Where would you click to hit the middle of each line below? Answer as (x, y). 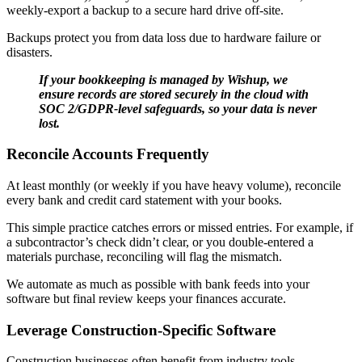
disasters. (29, 52)
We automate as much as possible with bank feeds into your (158, 284)
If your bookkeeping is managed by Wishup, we (163, 79)
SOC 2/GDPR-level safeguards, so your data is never (178, 108)
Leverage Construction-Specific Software (141, 330)
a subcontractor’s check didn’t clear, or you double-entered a (160, 242)
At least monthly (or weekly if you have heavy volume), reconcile (174, 185)
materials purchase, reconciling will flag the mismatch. (144, 256)
